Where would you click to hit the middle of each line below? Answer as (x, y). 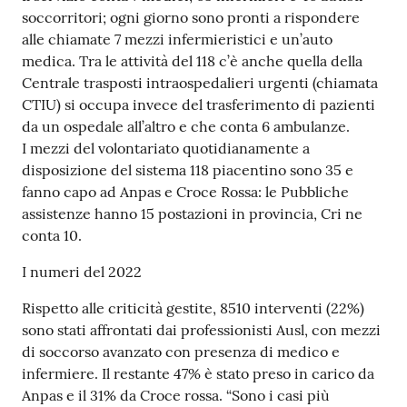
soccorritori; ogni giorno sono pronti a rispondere (191, 17)
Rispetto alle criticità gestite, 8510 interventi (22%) (193, 308)
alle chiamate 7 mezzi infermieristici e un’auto (177, 39)
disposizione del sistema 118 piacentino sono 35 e (188, 170)
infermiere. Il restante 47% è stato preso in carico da (198, 373)
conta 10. (52, 235)
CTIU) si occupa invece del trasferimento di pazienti (199, 104)
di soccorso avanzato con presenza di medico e (181, 352)
